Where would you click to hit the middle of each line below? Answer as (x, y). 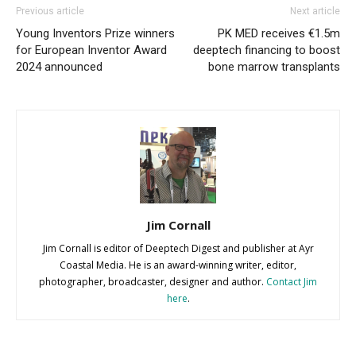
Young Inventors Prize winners (95, 33)
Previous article (50, 11)
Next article (315, 11)
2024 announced (59, 66)
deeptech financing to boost (267, 50)
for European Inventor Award (91, 50)
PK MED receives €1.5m (279, 33)
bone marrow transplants (274, 66)
